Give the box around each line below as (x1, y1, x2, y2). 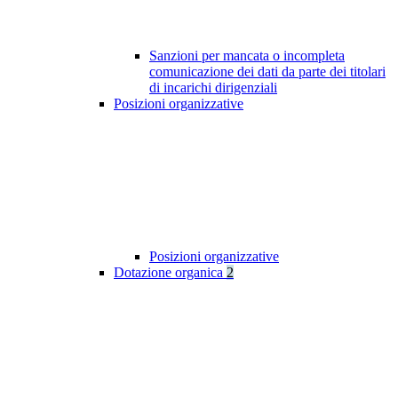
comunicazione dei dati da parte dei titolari (149, 64, 386, 80)
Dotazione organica (114, 265, 227, 281)
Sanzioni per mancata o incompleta (149, 48, 345, 64)
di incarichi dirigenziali (149, 80, 277, 96)
